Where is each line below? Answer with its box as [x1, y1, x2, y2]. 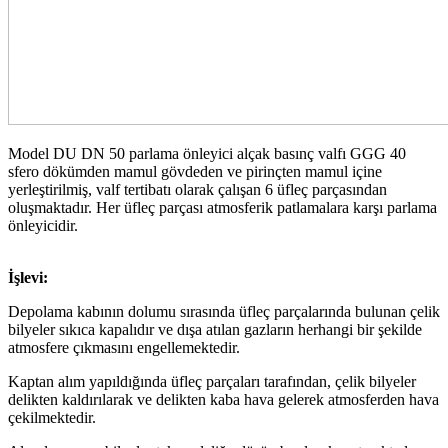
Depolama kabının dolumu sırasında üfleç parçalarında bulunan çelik [8, 302, 440, 320]
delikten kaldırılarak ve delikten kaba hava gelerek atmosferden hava [8, 390, 439, 408]
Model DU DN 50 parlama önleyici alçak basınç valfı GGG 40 [8, 144, 406, 162]
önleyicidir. [8, 216, 78, 234]
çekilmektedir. [8, 408, 96, 426]
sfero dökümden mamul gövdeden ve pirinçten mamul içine [8, 162, 382, 180]
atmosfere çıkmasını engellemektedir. [8, 338, 240, 356]
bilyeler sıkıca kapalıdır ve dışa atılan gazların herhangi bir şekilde [8, 320, 422, 338]
